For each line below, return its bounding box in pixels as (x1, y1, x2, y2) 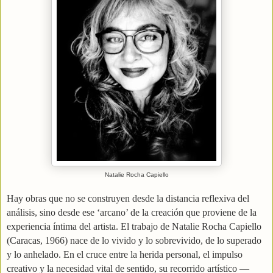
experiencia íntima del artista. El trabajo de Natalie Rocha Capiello (7, 221, 261, 232)
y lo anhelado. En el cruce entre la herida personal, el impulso (7, 249, 243, 260)
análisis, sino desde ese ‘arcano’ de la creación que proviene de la (7, 207, 257, 218)
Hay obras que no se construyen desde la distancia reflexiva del (7, 193, 249, 204)
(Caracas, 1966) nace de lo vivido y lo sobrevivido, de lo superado (7, 235, 261, 246)
